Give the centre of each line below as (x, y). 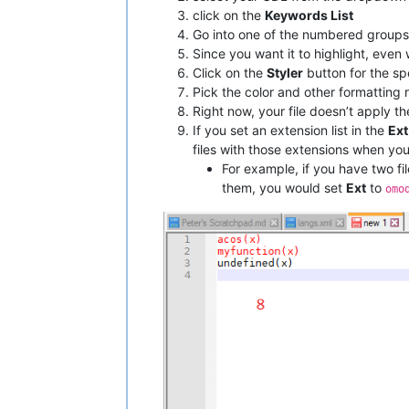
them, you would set (284, 188)
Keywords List (309, 16)
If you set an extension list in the (290, 131)
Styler (285, 73)
